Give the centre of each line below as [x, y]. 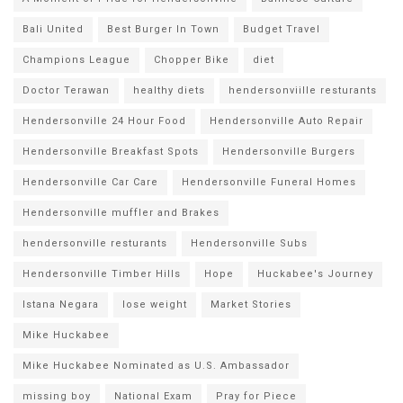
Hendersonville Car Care [90, 183]
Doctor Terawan [66, 91]
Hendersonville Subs [249, 244]
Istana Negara [61, 305]
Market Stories [251, 305]
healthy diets [169, 91]
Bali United [53, 30]
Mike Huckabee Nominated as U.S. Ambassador [156, 366]
